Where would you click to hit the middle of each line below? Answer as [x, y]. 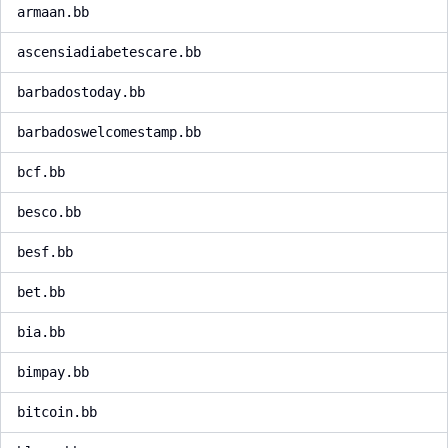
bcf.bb [41, 172]
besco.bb [49, 212]
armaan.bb [53, 12]
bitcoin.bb [57, 412]
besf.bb [45, 252]
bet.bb [41, 292]
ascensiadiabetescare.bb [109, 52]
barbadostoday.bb [81, 92]
